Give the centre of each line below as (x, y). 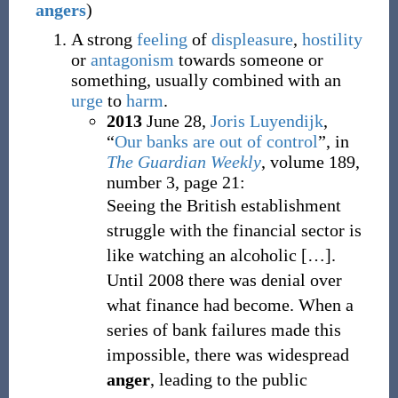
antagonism (132, 60)
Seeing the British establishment (223, 205)
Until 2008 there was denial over (224, 280)
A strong (103, 39)
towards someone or (248, 60)
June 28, (174, 121)
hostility (332, 39)
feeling (162, 39)
